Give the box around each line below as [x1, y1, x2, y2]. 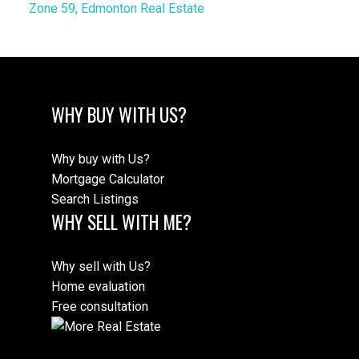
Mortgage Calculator [51, 171, 164, 187]
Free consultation [51, 299, 148, 315]
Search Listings [51, 191, 139, 207]
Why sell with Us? [51, 259, 151, 275]
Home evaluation [51, 279, 145, 295]
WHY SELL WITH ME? [51, 208, 192, 236]
